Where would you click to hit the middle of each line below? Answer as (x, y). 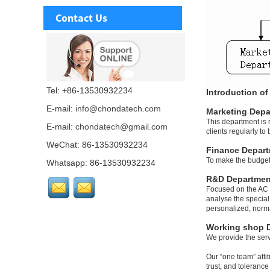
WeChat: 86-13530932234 (97, 145)
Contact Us (81, 18)
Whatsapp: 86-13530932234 (101, 163)
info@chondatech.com (118, 108)
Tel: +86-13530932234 (89, 90)
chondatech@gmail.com (121, 127)
